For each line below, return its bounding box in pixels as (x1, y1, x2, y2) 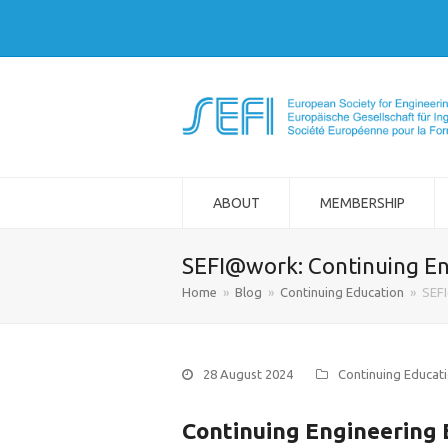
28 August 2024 (203, 367, 293, 381)
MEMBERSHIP (319, 195, 405, 211)
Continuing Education (280, 285, 404, 299)
